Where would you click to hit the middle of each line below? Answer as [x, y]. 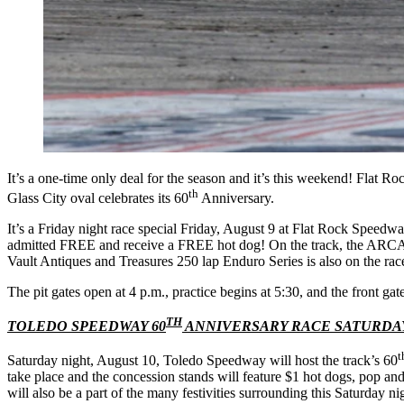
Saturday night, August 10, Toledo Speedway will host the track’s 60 [202, 361]
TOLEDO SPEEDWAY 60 [87, 326]
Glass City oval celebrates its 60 [98, 197]
